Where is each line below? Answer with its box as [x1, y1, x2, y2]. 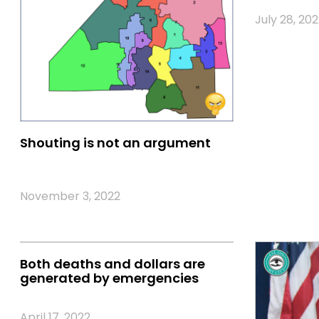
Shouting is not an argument [20, 133, 211, 152]
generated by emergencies [20, 268, 199, 287]
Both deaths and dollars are [20, 254, 205, 273]
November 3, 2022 [20, 187, 120, 204]
